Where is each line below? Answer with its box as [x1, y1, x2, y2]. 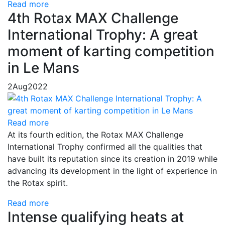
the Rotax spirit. [8, 177, 68, 188]
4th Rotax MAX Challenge [8, 9, 178, 27]
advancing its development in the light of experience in [8, 165, 217, 176]
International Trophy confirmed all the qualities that [8, 141, 202, 152]
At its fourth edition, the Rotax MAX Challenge [8, 129, 183, 140]
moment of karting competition [8, 42, 214, 60]
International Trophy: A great [8, 26, 198, 43]
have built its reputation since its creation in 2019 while [8, 153, 217, 164]
